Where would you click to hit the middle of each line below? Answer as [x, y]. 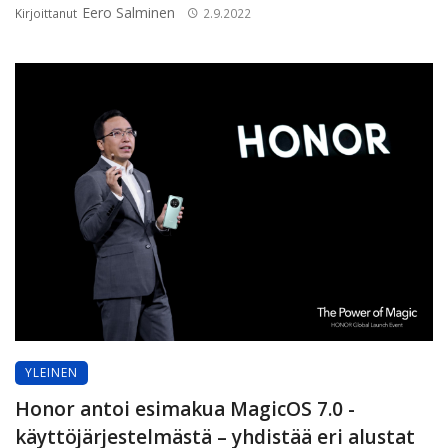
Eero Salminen [128, 12]
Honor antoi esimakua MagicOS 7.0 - [185, 409]
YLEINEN [51, 373]
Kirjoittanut [47, 13]
